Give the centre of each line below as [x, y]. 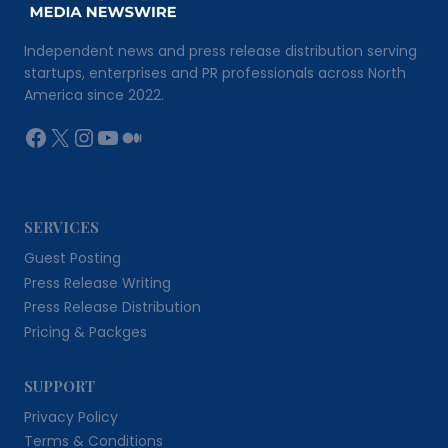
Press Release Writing [97, 282]
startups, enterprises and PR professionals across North [215, 73]
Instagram [134, 136]
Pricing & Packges [85, 332]
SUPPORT [59, 385]
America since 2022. [94, 95]
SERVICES [61, 227]
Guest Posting [72, 258]
